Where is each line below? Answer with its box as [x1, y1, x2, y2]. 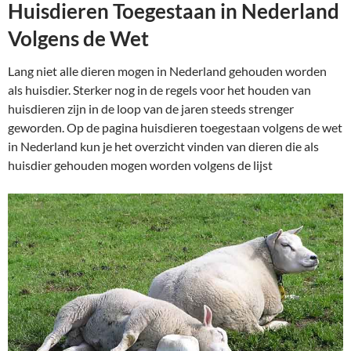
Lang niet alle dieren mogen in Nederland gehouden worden [8, 63, 327, 79]
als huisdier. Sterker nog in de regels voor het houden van [8, 82, 311, 98]
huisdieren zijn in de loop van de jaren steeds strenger [8, 101, 294, 117]
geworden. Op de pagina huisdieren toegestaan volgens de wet [8, 120, 342, 136]
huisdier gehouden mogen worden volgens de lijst [8, 157, 273, 173]
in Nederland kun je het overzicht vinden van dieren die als [8, 139, 319, 154]
